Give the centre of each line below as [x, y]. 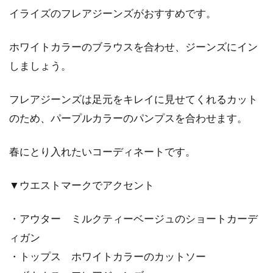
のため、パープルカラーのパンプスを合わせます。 [128, 118]
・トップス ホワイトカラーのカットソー [108, 256]
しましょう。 [40, 66]
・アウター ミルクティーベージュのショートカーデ [133, 218]
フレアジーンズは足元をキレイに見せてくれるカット [133, 99]
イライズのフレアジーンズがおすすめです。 [113, 13]
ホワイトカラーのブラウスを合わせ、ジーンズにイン [133, 47]
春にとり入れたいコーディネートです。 [102, 151]
